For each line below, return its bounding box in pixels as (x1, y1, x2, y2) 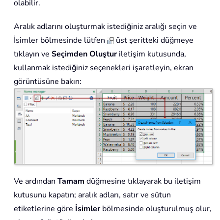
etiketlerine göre (14, 203, 75, 215)
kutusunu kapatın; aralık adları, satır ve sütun (14, 190, 171, 201)
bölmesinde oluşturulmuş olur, (100, 203, 212, 215)
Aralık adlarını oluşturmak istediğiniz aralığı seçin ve (14, 21, 197, 32)
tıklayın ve (14, 49, 52, 60)
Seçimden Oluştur (52, 49, 117, 60)
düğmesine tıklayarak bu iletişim (84, 176, 201, 187)
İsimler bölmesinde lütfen (14, 35, 107, 46)
